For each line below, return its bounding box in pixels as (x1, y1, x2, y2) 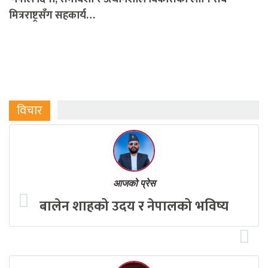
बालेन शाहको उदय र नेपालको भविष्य (39, 195, 229, 218)
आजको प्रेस (112, 178, 156, 189)
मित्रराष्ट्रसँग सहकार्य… (9, 7, 95, 25)
